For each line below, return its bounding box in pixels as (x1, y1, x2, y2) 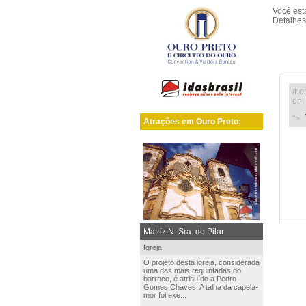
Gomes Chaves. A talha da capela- (143, 283, 258, 291)
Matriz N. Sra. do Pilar (143, 227, 224, 236)
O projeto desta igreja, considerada (143, 258, 260, 266)
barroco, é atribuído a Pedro (143, 275, 236, 283)
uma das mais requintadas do (143, 266, 241, 275)
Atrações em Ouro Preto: (143, 117, 241, 126)
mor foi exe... (143, 291, 186, 299)
